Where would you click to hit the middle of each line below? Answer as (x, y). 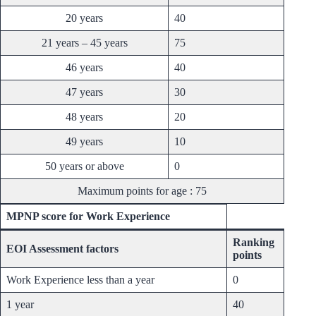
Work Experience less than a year (80, 280)
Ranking (254, 243)
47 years (84, 92)
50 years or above (84, 166)
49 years (84, 142)
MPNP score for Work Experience (88, 217)
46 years (84, 68)
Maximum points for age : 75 (142, 191)
